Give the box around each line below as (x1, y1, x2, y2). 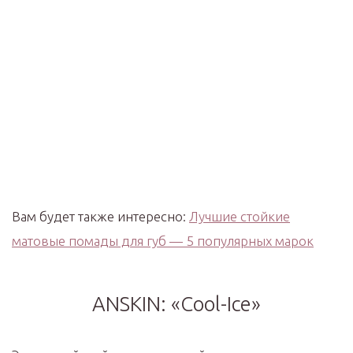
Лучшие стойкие (189, 209, 290, 224)
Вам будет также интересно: (12, 209, 189, 224)
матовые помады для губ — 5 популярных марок (12, 233, 314, 248)
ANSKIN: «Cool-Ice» (92, 292, 261, 315)
